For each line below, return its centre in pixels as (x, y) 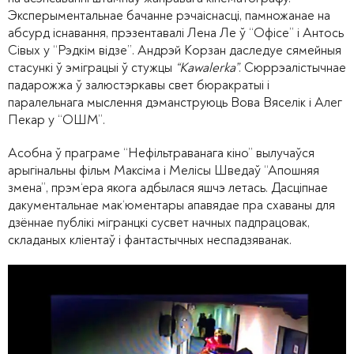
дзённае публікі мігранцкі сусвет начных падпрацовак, (159, 223)
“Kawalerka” (207, 68)
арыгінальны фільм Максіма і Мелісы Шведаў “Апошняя (164, 171)
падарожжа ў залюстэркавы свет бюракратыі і (139, 85)
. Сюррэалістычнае (292, 68)
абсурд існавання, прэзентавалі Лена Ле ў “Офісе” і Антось (176, 33)
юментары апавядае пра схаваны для (230, 205)
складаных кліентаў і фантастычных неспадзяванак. (150, 240)
